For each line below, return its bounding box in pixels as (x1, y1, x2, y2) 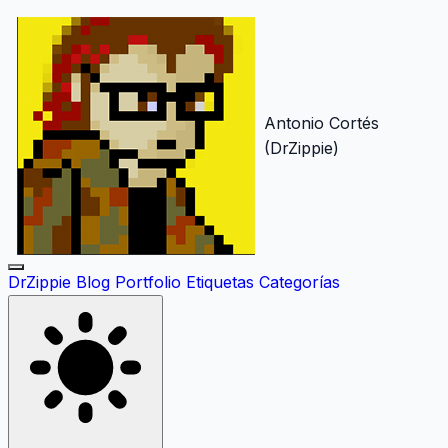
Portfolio (115, 272, 181, 292)
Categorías (259, 272, 340, 292)
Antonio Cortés (264, 113, 379, 133)
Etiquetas (186, 272, 254, 292)
